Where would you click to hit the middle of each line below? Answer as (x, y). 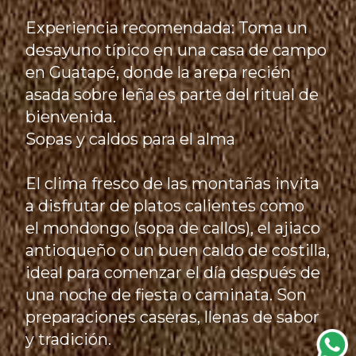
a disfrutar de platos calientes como (165, 206)
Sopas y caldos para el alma (131, 139)
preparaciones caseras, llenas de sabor (173, 317)
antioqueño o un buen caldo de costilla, (178, 251)
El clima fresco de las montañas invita (173, 184)
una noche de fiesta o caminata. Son (166, 295)
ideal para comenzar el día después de (173, 273)
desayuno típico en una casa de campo (176, 50)
